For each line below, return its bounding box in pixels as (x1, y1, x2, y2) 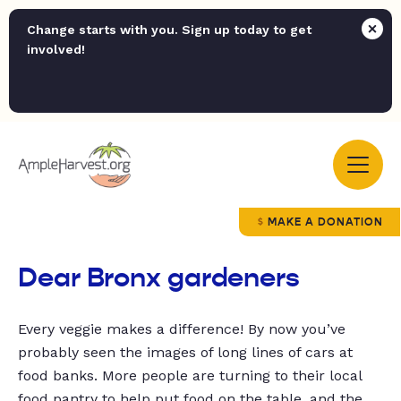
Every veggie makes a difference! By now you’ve (18, 320, 346, 337)
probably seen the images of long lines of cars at (18, 344, 353, 361)
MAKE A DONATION (268, 216, 383, 228)
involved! (27, 42, 85, 56)
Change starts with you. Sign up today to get (27, 22, 311, 37)
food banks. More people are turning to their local (18, 367, 362, 384)
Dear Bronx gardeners (18, 261, 300, 294)
